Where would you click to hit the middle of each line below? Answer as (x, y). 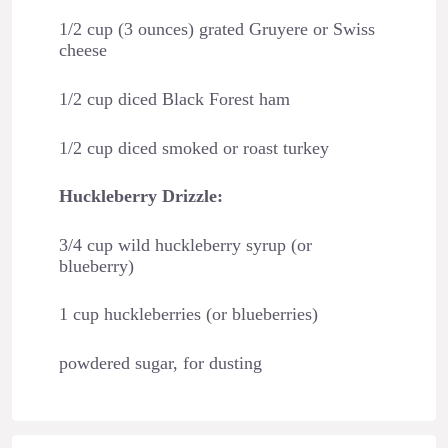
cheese (82, 50)
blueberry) (96, 265)
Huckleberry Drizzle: (140, 196)
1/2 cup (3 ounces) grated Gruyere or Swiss (216, 29)
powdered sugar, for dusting (160, 363)
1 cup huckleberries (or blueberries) (188, 314)
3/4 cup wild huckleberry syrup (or (185, 244)
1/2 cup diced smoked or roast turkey (193, 147)
